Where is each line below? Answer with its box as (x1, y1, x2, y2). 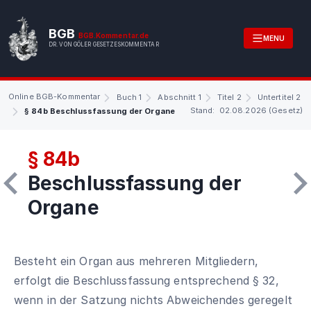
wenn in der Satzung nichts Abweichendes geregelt (14, 292, 292, 307)
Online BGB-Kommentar (8, 91, 101, 101)
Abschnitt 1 (158, 92, 201, 102)
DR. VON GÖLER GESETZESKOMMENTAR (49, 41, 159, 49)
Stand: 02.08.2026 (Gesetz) (190, 105, 303, 115)
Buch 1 (116, 92, 142, 102)
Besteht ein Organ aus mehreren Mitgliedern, (14, 253, 259, 268)
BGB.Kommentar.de (78, 31, 149, 40)
